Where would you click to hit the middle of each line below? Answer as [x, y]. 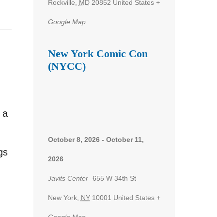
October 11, [125, 139]
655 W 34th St [114, 178]
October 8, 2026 [74, 139]
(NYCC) [67, 66]
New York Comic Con [98, 54]
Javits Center [68, 178]
